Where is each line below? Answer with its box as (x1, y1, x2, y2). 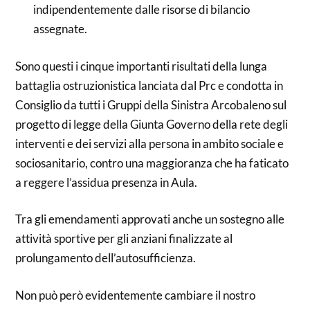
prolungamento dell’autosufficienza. (15, 250, 197, 265)
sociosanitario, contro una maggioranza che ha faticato (15, 155, 289, 170)
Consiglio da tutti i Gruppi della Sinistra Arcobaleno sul (15, 97, 287, 112)
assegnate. (33, 21, 87, 36)
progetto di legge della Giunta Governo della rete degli (15, 116, 289, 131)
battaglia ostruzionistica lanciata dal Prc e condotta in (15, 77, 284, 93)
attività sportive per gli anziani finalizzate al (15, 231, 233, 246)
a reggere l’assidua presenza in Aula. (15, 174, 198, 190)
